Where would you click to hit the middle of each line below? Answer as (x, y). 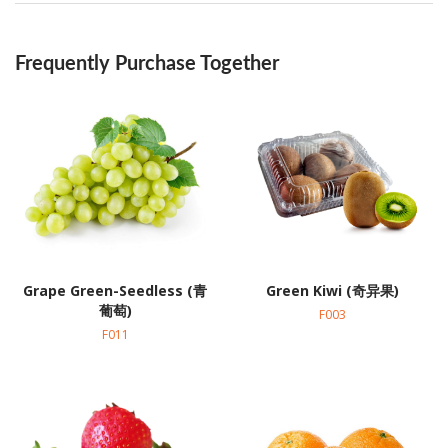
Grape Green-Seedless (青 (115, 291)
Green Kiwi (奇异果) (333, 291)
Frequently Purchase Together (147, 64)
